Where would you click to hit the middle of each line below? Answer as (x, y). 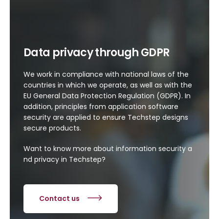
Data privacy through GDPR (97, 52)
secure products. (52, 128)
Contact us (59, 198)
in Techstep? (82, 159)
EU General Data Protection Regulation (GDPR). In (107, 96)
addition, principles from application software (101, 106)
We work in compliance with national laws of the (106, 74)
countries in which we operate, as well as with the (108, 85)
